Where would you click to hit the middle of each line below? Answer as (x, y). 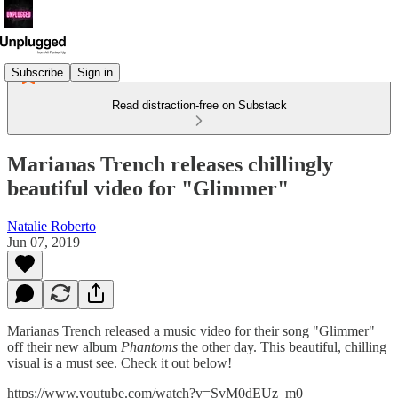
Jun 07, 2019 (44, 242)
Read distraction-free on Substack (199, 105)
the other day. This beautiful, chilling (282, 346)
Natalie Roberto (52, 226)
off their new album (64, 346)
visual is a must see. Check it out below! (119, 362)
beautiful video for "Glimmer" (148, 188)
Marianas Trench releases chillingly (170, 164)
